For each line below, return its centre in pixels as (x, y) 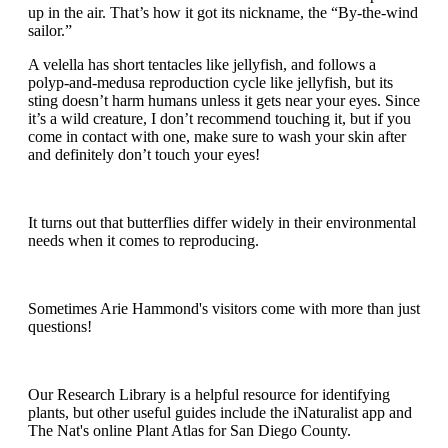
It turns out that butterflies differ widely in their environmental (222, 223)
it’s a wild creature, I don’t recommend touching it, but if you (219, 119)
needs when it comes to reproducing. (143, 241)
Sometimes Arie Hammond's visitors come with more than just (224, 309)
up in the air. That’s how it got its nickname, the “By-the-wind (223, 13)
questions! (60, 327)
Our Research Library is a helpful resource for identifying (209, 395)
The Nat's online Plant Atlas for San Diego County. (189, 431)
